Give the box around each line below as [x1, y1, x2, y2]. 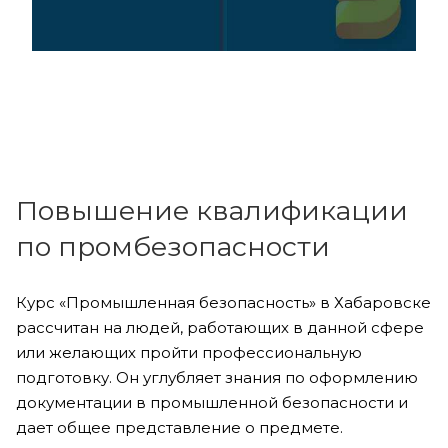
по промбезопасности [16, 229, 330, 263]
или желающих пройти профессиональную [16, 342, 362, 362]
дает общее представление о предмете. [16, 417, 343, 437]
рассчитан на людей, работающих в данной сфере [16, 317, 424, 337]
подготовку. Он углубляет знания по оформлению [16, 367, 418, 387]
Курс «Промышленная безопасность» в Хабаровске [16, 292, 431, 312]
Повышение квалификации [16, 193, 408, 227]
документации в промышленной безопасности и [16, 392, 408, 412]
